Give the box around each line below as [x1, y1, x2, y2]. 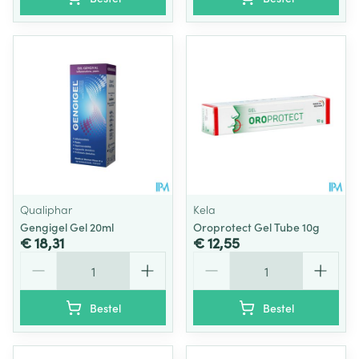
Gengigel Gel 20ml [20, 219, 114, 235]
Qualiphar [20, 201, 72, 217]
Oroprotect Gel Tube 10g [193, 219, 320, 235]
